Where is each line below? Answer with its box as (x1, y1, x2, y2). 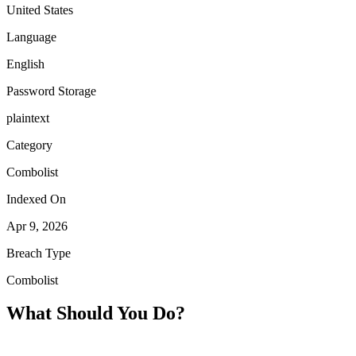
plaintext (6, 110, 49, 125)
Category (6, 137, 52, 152)
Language (6, 29, 56, 44)
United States (6, 2, 73, 17)
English (6, 56, 44, 71)
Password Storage (6, 83, 96, 98)
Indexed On (6, 192, 66, 206)
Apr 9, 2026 (6, 219, 68, 233)
